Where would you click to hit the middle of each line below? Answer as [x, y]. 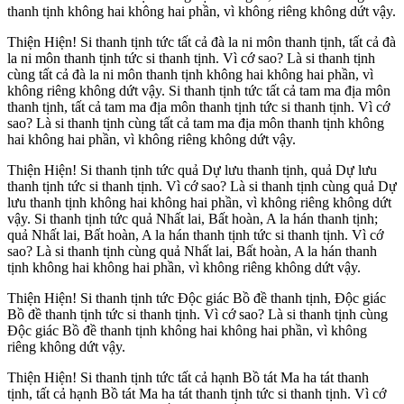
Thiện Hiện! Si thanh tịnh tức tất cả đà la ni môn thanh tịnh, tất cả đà [202, 42]
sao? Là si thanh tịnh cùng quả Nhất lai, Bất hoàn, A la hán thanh [192, 252]
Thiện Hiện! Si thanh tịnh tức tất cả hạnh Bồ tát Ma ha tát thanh [188, 378]
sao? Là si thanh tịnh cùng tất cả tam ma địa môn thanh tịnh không [196, 124]
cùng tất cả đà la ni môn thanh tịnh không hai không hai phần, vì [190, 75]
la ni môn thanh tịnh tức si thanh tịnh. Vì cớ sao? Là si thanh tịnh [191, 59]
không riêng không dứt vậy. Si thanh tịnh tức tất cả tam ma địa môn [199, 91]
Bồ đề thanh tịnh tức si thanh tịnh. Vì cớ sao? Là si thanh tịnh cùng [197, 315]
